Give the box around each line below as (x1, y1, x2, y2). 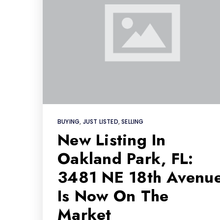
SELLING (121, 117, 144, 126)
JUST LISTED (82, 117, 118, 126)
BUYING (57, 117, 80, 126)
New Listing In (57, 128, 166, 151)
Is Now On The (57, 184, 169, 207)
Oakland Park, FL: (57, 147, 193, 170)
